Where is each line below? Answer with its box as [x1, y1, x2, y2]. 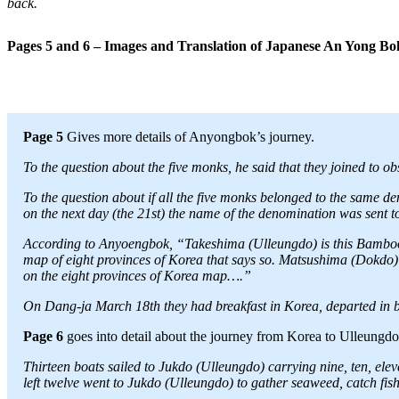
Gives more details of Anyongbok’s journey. [63, 129, 314, 144]
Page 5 [23, 129, 63, 144]
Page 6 [23, 329, 63, 344]
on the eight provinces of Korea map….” [23, 268, 251, 283]
